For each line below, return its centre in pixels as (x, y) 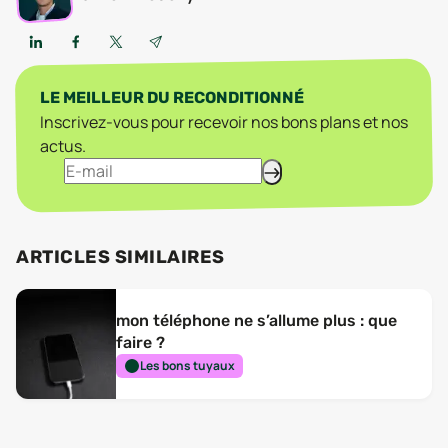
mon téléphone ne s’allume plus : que (256, 320)
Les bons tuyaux (187, 365)
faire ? (140, 342)
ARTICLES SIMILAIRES (120, 257)
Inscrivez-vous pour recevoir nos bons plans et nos (224, 122)
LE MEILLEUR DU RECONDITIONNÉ (172, 97)
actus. (63, 146)
